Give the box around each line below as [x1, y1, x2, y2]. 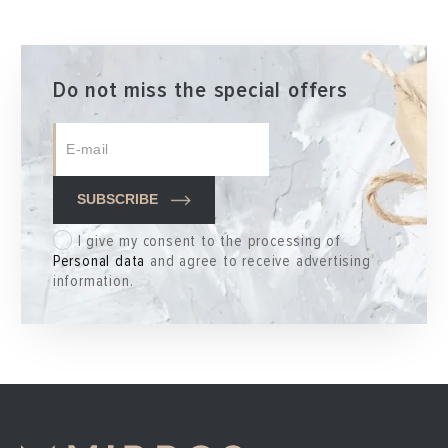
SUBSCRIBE [76, 192, 158, 208]
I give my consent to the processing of [77, 231, 341, 251]
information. [52, 271, 134, 291]
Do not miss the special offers [52, 75, 348, 104]
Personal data [52, 251, 146, 271]
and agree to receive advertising [145, 251, 371, 271]
